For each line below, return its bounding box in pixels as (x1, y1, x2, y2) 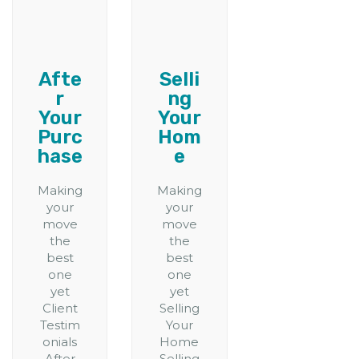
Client (42, 301, 78, 317)
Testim (39, 317, 80, 333)
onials (42, 334, 78, 350)
